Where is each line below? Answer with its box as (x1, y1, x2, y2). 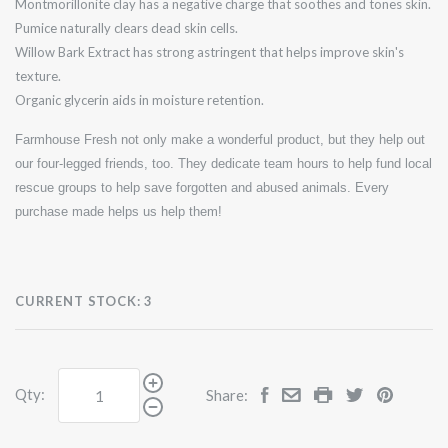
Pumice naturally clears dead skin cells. (15, 19, 238, 36)
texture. (15, 67, 64, 84)
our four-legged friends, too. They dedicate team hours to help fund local (15, 155, 432, 171)
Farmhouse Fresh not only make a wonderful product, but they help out (15, 131, 425, 147)
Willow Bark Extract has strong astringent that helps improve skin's (15, 43, 404, 60)
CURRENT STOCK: (15, 292, 141, 309)
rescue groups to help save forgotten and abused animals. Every (15, 179, 389, 195)
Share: (206, 385, 248, 404)
